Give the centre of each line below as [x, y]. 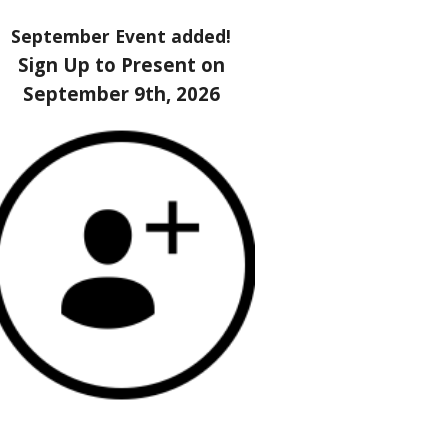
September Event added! [121, 36]
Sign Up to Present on [121, 64]
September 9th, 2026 [121, 93]
